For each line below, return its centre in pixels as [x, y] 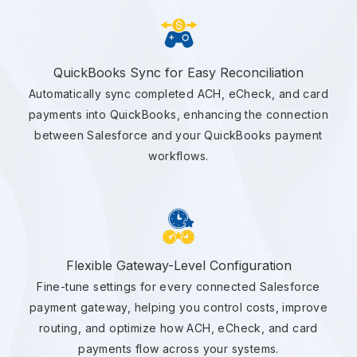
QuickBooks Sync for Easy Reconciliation [178, 73]
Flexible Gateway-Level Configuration [178, 266]
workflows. [178, 156]
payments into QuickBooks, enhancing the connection [178, 115]
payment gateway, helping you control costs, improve [178, 308]
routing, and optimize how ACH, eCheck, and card [178, 328]
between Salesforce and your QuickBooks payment [178, 135]
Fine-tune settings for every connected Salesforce [178, 287]
